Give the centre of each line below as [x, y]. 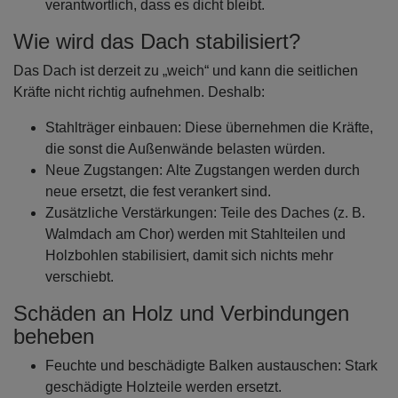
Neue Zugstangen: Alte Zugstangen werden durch [203, 170]
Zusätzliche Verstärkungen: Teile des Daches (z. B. [205, 213]
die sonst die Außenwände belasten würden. [185, 149]
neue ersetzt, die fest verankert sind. [158, 191]
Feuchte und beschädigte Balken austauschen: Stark [211, 366]
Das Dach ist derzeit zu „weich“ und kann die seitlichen [186, 71]
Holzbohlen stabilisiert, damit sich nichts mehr [189, 255]
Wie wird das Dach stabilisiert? [157, 41]
